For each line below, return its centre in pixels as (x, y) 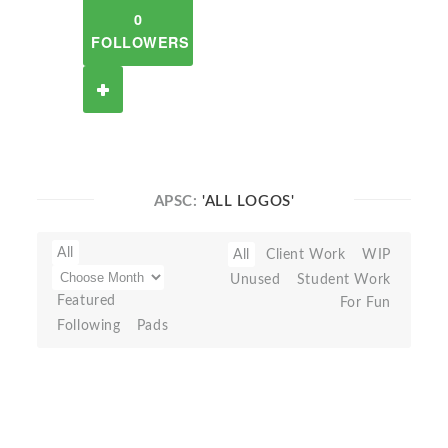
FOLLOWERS (140, 42)
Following (89, 325)
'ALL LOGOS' (248, 201)
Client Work (306, 254)
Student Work (343, 279)
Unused (255, 279)
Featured (86, 300)
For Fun (365, 302)
